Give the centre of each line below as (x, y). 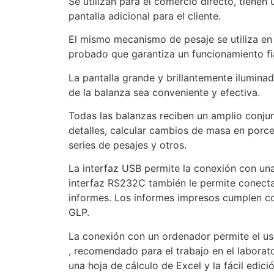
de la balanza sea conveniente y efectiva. (164, 92)
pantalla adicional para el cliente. (145, 16)
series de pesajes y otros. (128, 145)
